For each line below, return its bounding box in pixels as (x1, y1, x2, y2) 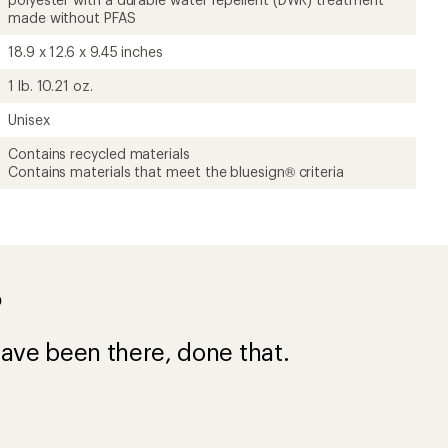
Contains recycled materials (8, 144, 190, 162)
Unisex (8, 110, 50, 128)
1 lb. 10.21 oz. (8, 76, 93, 94)
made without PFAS (8, 8, 136, 26)
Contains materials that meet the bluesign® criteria (8, 162, 344, 180)
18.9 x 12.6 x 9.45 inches (8, 42, 163, 60)
